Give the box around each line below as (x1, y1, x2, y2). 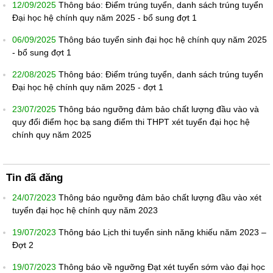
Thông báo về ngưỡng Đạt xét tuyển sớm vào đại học (58, 261, 265, 272)
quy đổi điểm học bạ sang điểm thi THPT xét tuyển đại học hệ (12, 116, 250, 127)
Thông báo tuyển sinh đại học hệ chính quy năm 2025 (58, 34, 267, 44)
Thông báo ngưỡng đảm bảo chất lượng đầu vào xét (58, 192, 261, 202)
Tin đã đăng (6, 171, 63, 183)
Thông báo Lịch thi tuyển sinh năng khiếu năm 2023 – (58, 227, 266, 237)
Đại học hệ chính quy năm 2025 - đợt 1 (12, 82, 163, 92)
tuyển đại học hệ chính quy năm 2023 (12, 205, 158, 215)
